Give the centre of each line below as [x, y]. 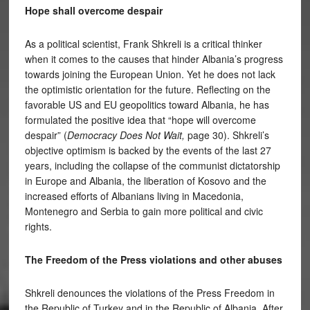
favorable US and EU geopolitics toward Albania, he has [147, 104]
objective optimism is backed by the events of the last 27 [148, 150]
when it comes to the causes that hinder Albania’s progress [154, 59]
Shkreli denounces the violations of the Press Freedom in [149, 293]
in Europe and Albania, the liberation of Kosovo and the [145, 181]
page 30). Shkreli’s [227, 135]
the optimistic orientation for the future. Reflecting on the [147, 89]
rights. [38, 226]
